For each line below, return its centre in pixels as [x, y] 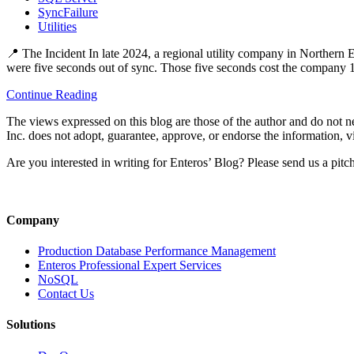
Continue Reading [52, 94]
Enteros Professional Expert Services [130, 265]
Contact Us [66, 294]
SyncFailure [68, 12]
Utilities [57, 26]
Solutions [31, 325]
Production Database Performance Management [157, 251]
